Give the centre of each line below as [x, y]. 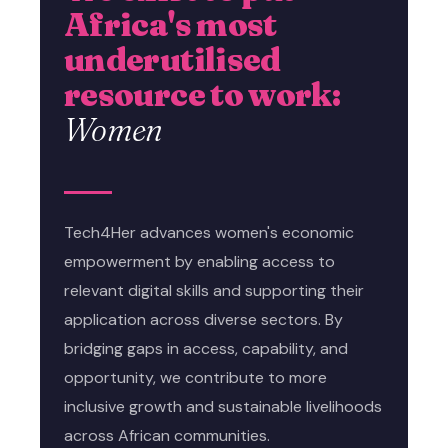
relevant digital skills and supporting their [214, 290]
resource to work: [202, 94]
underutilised [172, 59]
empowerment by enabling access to [199, 261]
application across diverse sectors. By [203, 319]
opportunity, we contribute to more [195, 377]
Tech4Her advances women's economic [209, 232]
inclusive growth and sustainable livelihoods [223, 406]
